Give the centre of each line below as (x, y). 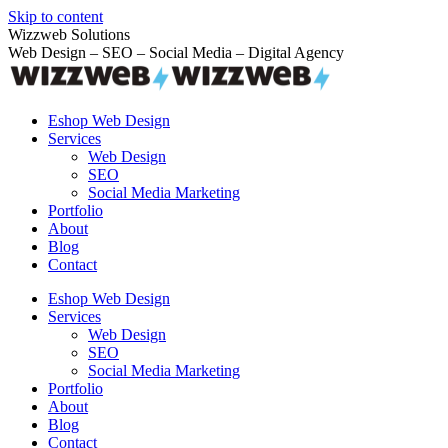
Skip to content (55, 16)
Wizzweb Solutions (69, 34)
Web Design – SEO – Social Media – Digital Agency (176, 52)
